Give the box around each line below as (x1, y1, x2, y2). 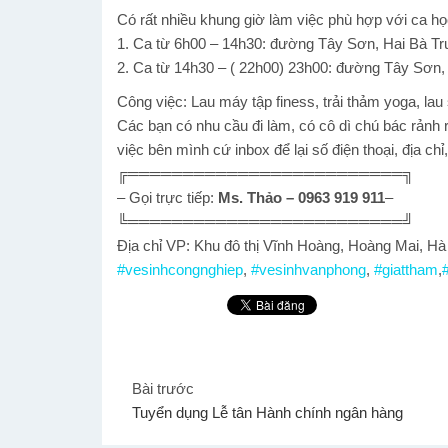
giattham (382, 261, 438, 279)
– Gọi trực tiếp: (117, 189, 218, 207)
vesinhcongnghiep (125, 261, 243, 279)
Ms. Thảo (218, 189, 282, 207)
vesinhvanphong (259, 261, 366, 279)
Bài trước (132, 379, 194, 397)
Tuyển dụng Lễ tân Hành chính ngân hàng (132, 403, 403, 421)
